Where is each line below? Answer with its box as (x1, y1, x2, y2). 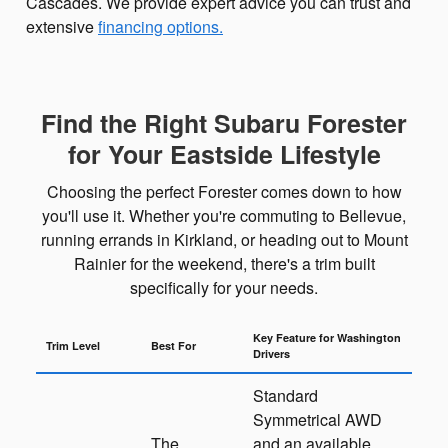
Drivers (253, 345, 290, 361)
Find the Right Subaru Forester (41, 104, 407, 141)
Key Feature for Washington (253, 329, 401, 345)
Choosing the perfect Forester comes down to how (46, 179, 402, 203)
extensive (26, 14, 98, 38)
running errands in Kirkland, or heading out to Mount (40, 227, 408, 251)
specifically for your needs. (130, 275, 318, 299)
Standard (253, 383, 318, 407)
